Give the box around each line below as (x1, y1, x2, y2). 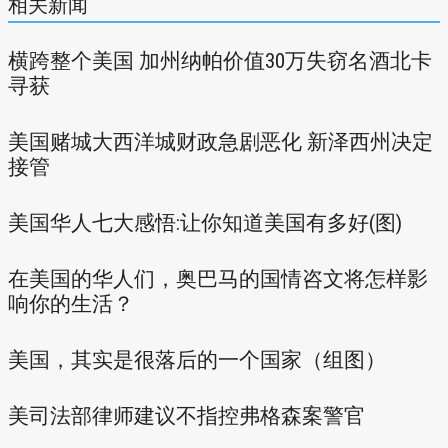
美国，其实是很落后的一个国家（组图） (8, 348, 386, 372)
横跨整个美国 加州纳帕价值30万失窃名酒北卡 (8, 49, 432, 73)
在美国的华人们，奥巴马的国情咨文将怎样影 (8, 267, 428, 291)
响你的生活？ (8, 292, 134, 316)
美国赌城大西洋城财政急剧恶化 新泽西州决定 (8, 130, 433, 154)
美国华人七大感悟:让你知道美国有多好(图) (8, 211, 402, 235)
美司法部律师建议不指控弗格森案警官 (8, 404, 365, 428)
